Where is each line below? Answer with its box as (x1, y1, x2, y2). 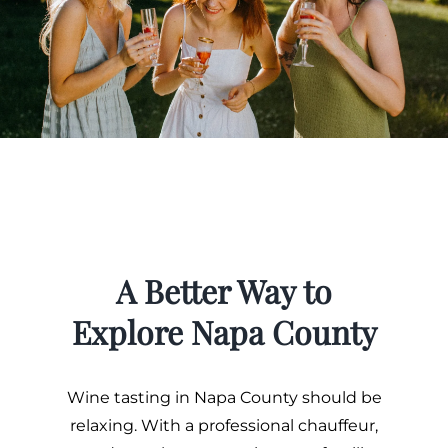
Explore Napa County (71, 309, 377, 353)
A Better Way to (116, 268, 332, 312)
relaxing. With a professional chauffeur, (70, 415, 378, 435)
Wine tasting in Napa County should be (66, 387, 382, 407)
